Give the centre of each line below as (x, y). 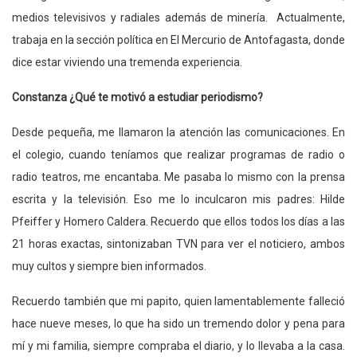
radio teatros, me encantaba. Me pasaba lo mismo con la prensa (178, 177)
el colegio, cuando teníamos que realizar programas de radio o (178, 154)
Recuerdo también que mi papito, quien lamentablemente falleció (178, 301)
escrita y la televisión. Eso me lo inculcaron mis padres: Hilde (178, 199)
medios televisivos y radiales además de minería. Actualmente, (178, 17)
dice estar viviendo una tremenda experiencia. (127, 62)
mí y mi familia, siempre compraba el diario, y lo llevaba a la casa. (178, 345)
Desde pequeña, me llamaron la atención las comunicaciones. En (178, 132)
